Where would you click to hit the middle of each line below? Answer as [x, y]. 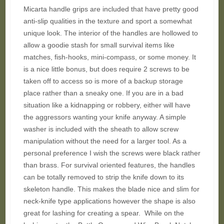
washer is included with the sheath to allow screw [101, 129]
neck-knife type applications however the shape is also [109, 201]
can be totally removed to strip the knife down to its [103, 177]
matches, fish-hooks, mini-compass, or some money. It [109, 57]
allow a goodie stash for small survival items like [99, 45]
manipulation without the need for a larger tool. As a [105, 141]
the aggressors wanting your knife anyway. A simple [104, 117]
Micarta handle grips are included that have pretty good [111, 9]
